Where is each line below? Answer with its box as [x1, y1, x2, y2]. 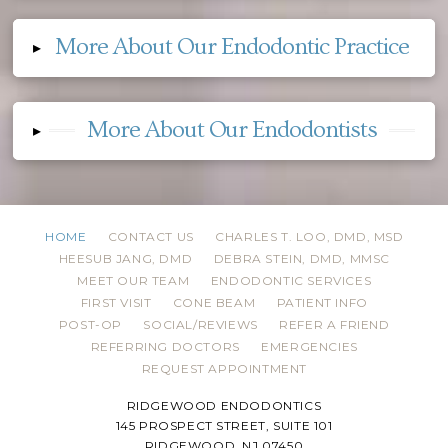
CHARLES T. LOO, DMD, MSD [215, 228, 404, 244]
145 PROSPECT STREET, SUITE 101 [115, 417, 333, 433]
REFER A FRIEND [279, 316, 390, 332]
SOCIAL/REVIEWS [143, 316, 258, 332]
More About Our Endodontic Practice [55, 32, 409, 60]
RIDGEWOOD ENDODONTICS [126, 397, 322, 413]
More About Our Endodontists [86, 115, 378, 143]
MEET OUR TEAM [77, 272, 190, 288]
